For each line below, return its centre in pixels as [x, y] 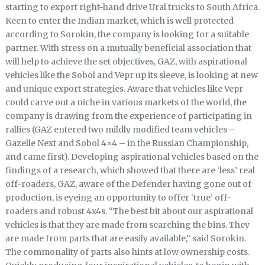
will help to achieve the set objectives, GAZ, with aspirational [126, 62]
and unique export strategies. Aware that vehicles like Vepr [124, 89]
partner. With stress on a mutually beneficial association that [128, 48]
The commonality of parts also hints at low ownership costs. [127, 252]
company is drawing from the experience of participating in [128, 116]
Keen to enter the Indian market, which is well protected [119, 21]
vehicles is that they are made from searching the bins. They [127, 225]
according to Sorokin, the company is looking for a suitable [127, 35]
